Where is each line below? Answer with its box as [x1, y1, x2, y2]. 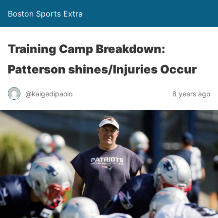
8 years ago [172, 89, 210, 98]
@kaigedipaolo [25, 89, 73, 98]
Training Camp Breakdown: [8, 42, 165, 56]
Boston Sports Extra [8, 9, 83, 18]
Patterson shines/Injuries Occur [8, 62, 197, 76]
